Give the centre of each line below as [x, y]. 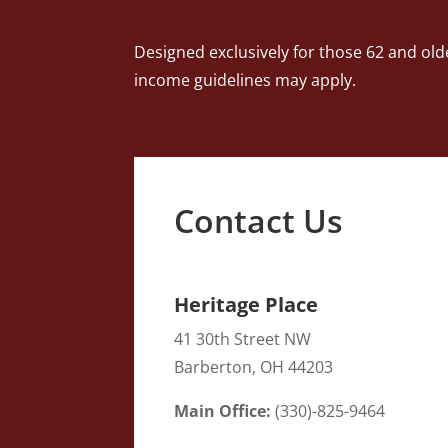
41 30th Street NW [243, 338]
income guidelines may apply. [245, 80]
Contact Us [259, 220]
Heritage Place [246, 304]
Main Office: [223, 410]
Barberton [213, 366]
